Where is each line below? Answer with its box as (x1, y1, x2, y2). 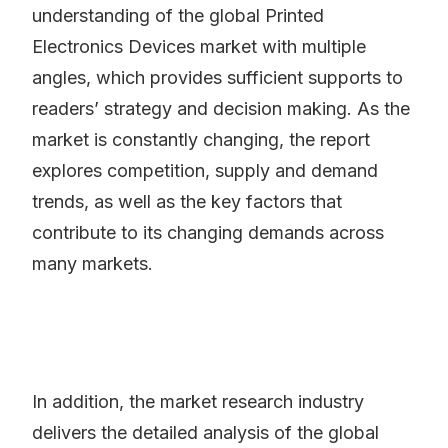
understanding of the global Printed (32, 5, 324, 27)
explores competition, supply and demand (32, 160, 378, 182)
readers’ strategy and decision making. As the (32, 98, 410, 120)
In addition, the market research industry (32, 391, 364, 413)
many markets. (32, 253, 153, 275)
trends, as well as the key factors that (32, 191, 342, 213)
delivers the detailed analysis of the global (32, 422, 379, 444)
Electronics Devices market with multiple (32, 36, 366, 58)
